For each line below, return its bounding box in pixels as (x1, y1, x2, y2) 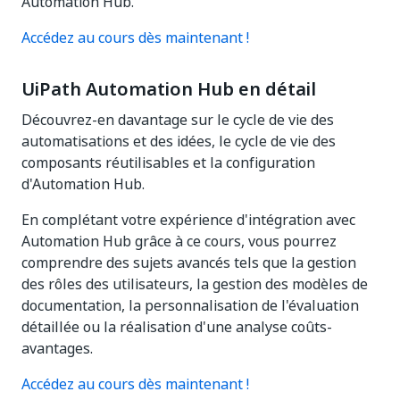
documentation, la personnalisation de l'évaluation (21, 295, 359, 316)
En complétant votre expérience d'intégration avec (21, 209, 355, 230)
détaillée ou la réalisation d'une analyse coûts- (21, 316, 332, 337)
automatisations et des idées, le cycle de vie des (21, 130, 336, 152)
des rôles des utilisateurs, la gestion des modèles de (21, 273, 368, 295)
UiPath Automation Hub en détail (21, 76, 316, 103)
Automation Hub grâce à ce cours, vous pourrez (21, 230, 337, 252)
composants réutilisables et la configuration (21, 152, 315, 173)
